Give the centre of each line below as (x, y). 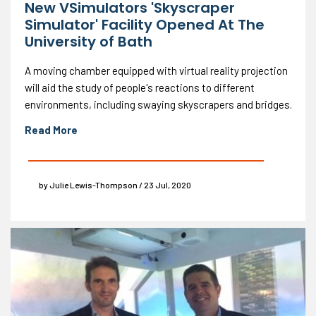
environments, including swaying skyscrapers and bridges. (158, 104)
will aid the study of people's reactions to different (140, 87)
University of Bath (89, 41)
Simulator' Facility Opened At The (145, 24)
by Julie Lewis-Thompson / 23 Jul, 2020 (115, 184)
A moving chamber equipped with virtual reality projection (156, 70)
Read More (51, 129)
